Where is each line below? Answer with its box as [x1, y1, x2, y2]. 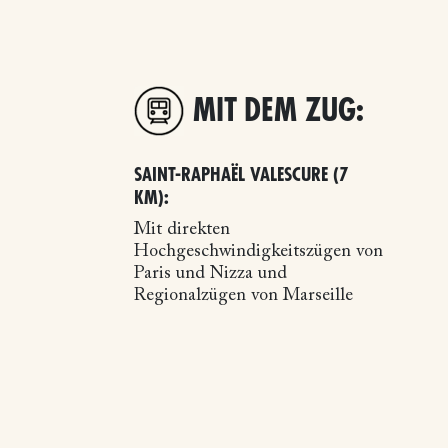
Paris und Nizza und [134, 264, 288, 283]
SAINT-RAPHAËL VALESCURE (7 [134, 165, 349, 184]
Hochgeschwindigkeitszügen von [134, 242, 384, 261]
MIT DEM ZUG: [193, 95, 365, 127]
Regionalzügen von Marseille [134, 286, 354, 305]
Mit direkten [134, 220, 231, 239]
